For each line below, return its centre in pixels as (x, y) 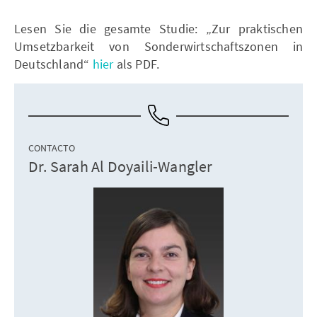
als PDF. (137, 64)
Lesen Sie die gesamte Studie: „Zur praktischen (158, 29)
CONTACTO (52, 148)
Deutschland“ (53, 64)
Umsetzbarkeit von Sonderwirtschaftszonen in (158, 46)
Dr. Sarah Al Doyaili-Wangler (121, 166)
